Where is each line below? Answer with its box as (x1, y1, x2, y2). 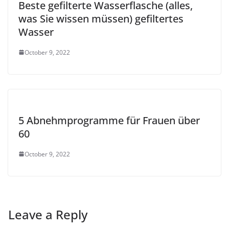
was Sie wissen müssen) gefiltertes (18, 11, 184, 26)
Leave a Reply (8, 205, 87, 223)
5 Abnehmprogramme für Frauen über (18, 113, 200, 127)
